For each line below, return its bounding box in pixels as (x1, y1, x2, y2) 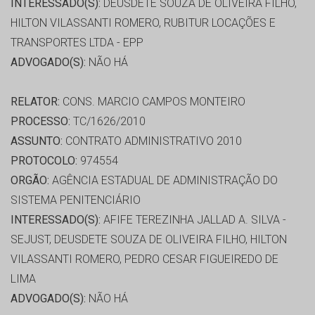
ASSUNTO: (11, 134, 63, 148)
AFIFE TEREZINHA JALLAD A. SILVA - (101, 213, 286, 227)
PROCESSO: (11, 115, 70, 129)
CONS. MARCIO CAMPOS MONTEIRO (60, 95, 245, 109)
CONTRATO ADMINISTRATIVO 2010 (63, 134, 242, 148)
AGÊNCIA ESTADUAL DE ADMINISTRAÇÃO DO (49, 174, 278, 188)
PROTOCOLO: (11, 154, 77, 168)
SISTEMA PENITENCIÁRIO (11, 193, 141, 207)
